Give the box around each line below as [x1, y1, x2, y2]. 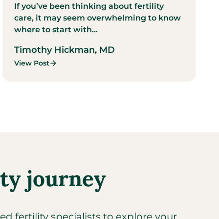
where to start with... [14, 24, 98, 34]
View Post [14, 58, 50, 67]
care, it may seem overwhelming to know [14, 13, 181, 22]
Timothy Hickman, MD [14, 44, 115, 55]
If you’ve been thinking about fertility [14, 1, 164, 11]
